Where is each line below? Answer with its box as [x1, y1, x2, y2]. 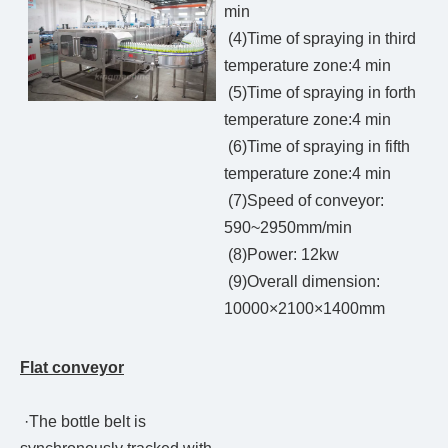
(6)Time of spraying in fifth [224, 138, 410, 156]
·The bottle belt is [20, 413, 146, 431]
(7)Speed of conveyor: [224, 192, 384, 210]
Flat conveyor [20, 359, 124, 377]
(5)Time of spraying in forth [224, 84, 416, 102]
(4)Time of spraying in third [224, 30, 416, 48]
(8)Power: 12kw [224, 246, 339, 264]
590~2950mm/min [224, 219, 352, 237]
